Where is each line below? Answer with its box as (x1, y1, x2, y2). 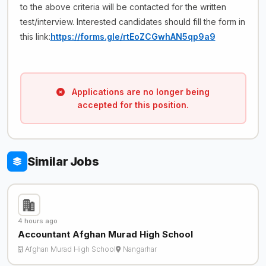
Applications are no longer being (69, 86, 210, 97)
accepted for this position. (77, 99, 189, 110)
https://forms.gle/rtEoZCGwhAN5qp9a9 (50, 31, 216, 42)
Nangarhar (122, 245, 157, 254)
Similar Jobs (27, 154, 99, 169)
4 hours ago (17, 217, 58, 226)
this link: (20, 31, 50, 42)
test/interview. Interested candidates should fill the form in (20, 17, 245, 27)
